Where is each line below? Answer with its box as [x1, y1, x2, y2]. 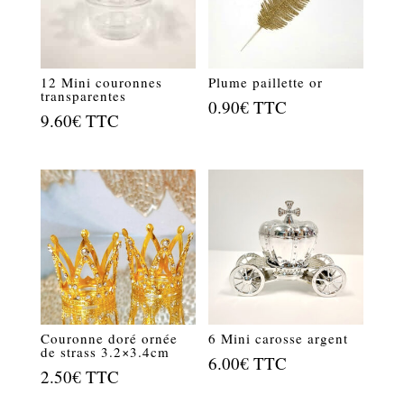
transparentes [40, 86, 126, 105]
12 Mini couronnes [40, 72, 162, 91]
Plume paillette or [208, 72, 324, 91]
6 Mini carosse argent [208, 328, 349, 347]
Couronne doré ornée [40, 328, 178, 347]
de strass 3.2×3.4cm [40, 342, 170, 361]
